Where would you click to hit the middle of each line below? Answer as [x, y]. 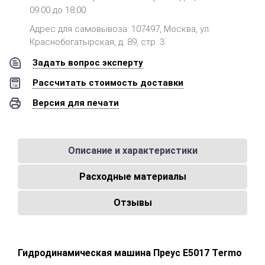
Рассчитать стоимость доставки [108, 83]
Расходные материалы [132, 177]
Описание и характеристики [132, 151]
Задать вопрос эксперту [88, 63]
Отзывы [132, 203]
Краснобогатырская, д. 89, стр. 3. [98, 42]
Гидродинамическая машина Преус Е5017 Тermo [130, 253]
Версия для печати [76, 103]
